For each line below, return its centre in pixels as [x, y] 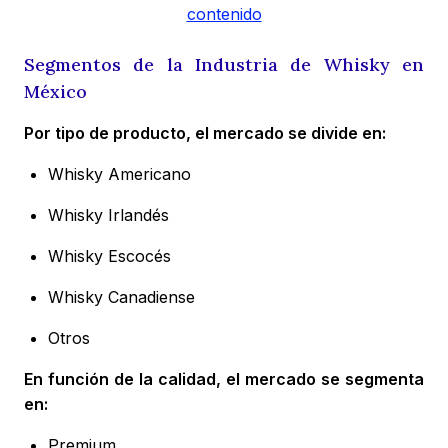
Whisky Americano [119, 174]
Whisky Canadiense [121, 297]
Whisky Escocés [109, 256]
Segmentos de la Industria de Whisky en [224, 65]
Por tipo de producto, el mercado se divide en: [205, 133]
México [55, 92]
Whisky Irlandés [108, 215]
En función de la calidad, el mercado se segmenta [224, 379]
